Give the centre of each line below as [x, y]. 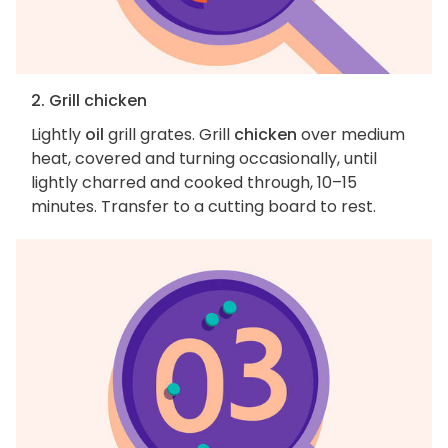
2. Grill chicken [89, 101]
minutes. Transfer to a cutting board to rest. [203, 207]
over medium [351, 135]
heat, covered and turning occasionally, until [204, 159]
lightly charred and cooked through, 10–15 [194, 183]
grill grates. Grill [169, 135]
